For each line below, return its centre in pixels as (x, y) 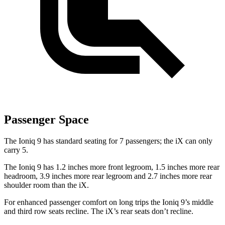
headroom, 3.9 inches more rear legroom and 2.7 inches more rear (108, 176)
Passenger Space (46, 120)
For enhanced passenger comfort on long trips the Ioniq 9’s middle (109, 202)
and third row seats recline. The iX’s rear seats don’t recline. (99, 211)
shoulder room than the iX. (46, 185)
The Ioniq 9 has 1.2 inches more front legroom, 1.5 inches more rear (112, 167)
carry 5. (16, 150)
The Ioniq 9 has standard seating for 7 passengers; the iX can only (108, 141)
